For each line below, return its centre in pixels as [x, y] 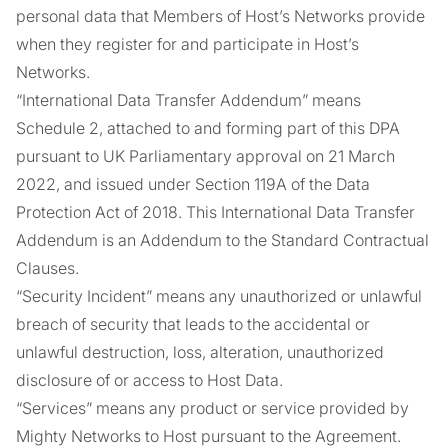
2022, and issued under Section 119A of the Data [193, 184]
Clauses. [47, 268]
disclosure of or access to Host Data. [149, 380]
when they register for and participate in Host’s [187, 44]
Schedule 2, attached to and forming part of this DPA [208, 128]
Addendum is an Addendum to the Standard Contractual [222, 240]
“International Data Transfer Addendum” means [188, 100]
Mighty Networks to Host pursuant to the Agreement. [208, 436]
